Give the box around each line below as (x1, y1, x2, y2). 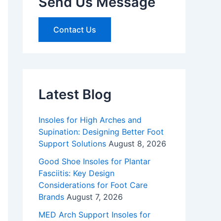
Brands (38, 192, 64, 202)
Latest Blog (38, 86, 111, 103)
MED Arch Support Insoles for (38, 210, 150, 220)
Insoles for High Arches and (38, 115, 142, 125)
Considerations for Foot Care (38, 180, 147, 190)
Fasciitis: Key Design (38, 168, 114, 179)
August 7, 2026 (67, 192, 123, 202)
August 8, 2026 (109, 139, 166, 149)
